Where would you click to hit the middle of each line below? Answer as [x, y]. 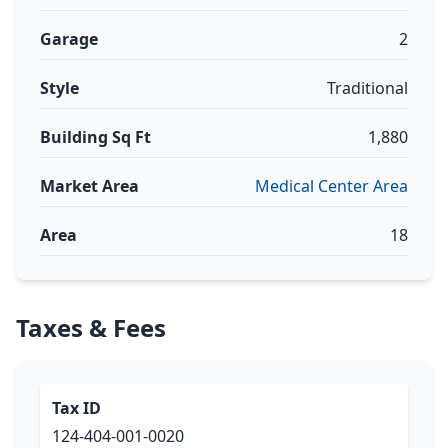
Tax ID [76, 408]
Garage [69, 39]
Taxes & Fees [91, 327]
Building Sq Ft [95, 137]
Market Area [89, 186]
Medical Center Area [331, 186]
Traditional [367, 88]
